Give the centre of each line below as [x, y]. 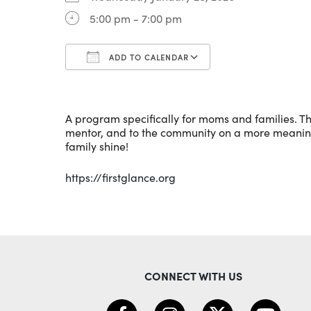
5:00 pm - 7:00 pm [136, 18]
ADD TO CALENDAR [148, 57]
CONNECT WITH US [194, 276]
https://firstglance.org [120, 177]
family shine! [97, 146]
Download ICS [126, 82]
